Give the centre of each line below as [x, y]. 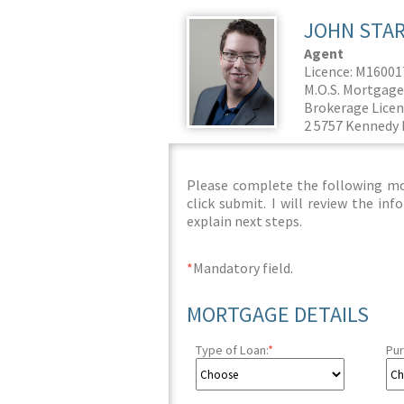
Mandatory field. [243, 268]
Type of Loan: [232, 350]
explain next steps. [245, 221]
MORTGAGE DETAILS [278, 314]
